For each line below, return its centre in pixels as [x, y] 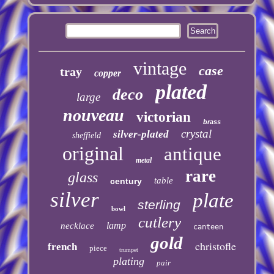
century [126, 181]
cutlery [159, 222]
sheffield [86, 135]
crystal [196, 133]
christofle [215, 246]
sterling [159, 204]
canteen [208, 227]
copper [108, 73]
